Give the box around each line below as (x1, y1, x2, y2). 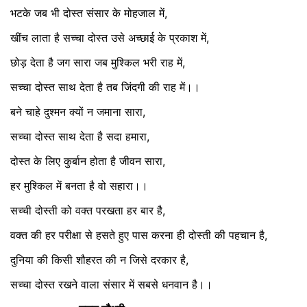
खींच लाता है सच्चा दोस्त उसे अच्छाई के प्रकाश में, (10, 31, 209, 45)
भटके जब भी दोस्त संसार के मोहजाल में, (10, 6, 167, 21)
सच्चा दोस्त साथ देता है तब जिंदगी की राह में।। (10, 80, 200, 95)
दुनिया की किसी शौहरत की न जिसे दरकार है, (10, 253, 188, 267)
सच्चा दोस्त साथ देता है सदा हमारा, (10, 130, 149, 144)
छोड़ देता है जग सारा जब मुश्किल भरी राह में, (10, 56, 185, 70)
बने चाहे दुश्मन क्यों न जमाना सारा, (10, 105, 145, 119)
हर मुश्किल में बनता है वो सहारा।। (10, 179, 148, 193)
